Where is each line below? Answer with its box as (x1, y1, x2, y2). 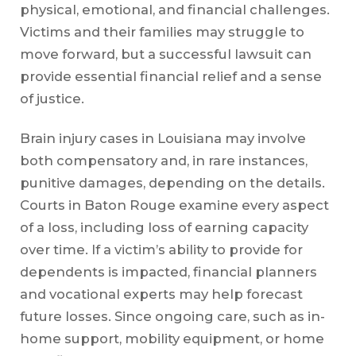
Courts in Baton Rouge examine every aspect (19, 197, 329, 214)
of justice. (19, 90, 84, 106)
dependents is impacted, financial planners (19, 264, 317, 281)
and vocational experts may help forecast (19, 286, 303, 303)
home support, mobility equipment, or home (19, 331, 324, 347)
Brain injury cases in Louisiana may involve (19, 130, 306, 147)
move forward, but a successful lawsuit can (19, 45, 311, 62)
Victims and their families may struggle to (19, 23, 304, 40)
